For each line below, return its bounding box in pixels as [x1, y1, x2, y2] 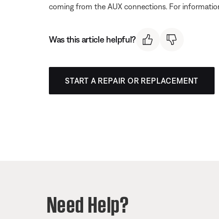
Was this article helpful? [49, 34, 136, 45]
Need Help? [47, 189, 130, 216]
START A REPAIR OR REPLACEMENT [65, 76, 199, 86]
